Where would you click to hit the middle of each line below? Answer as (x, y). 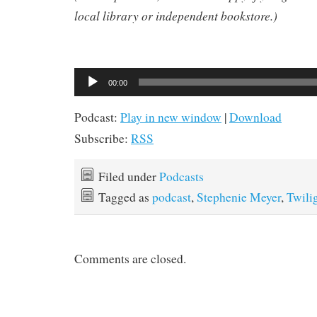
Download (255, 117)
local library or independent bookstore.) (176, 15)
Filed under (129, 176)
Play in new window (171, 117)
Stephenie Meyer (239, 197)
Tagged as (125, 197)
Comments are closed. (130, 259)
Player (86, 91)
